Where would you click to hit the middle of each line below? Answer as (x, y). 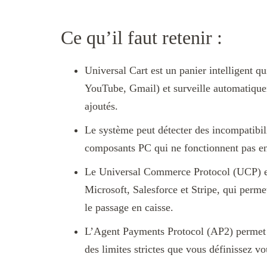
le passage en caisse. (129, 208)
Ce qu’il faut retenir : (142, 37)
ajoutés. (101, 106)
